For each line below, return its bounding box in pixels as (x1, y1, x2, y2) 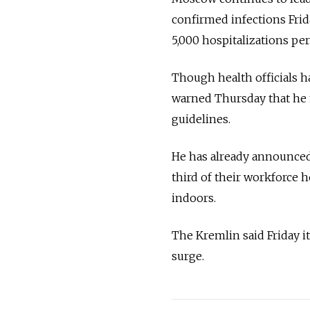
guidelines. (172, 111, 230, 126)
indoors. (172, 190, 216, 205)
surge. (172, 248, 204, 263)
